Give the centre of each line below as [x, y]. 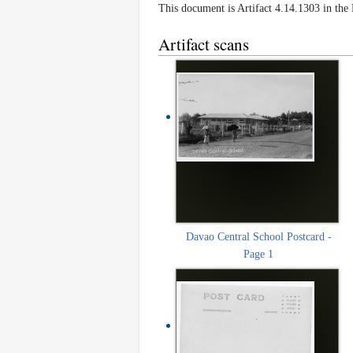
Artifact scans [204, 44]
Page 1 [259, 254]
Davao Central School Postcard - [258, 236]
